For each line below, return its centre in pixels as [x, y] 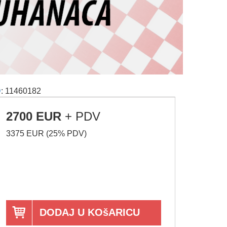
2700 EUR [34, 117]
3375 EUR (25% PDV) [47, 134]
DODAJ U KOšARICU [90, 213]
